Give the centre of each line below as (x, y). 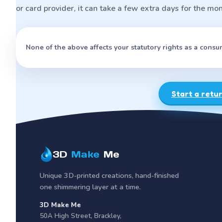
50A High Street (65, 216)
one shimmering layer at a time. (90, 187)
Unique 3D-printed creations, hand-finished (109, 175)
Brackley (107, 216)
